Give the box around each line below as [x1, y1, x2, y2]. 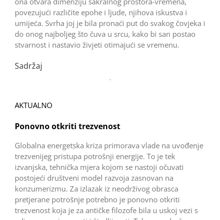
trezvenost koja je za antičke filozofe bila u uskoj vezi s [14, 205, 198, 215]
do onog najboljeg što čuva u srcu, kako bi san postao [14, 28, 195, 39]
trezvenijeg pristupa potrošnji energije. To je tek [14, 151, 175, 161]
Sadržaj [14, 60, 42, 71]
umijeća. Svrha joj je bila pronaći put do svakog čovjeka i [14, 18, 205, 28]
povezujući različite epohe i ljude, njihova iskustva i [14, 7, 187, 17]
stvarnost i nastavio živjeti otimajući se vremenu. [14, 39, 179, 50]
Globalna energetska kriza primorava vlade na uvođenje [14, 140, 203, 150]
